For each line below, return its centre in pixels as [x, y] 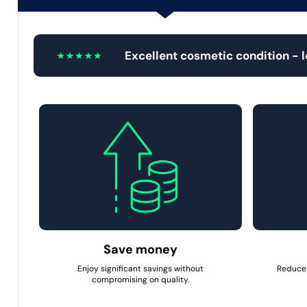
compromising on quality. [141, 280]
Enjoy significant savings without [141, 269]
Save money [141, 250]
